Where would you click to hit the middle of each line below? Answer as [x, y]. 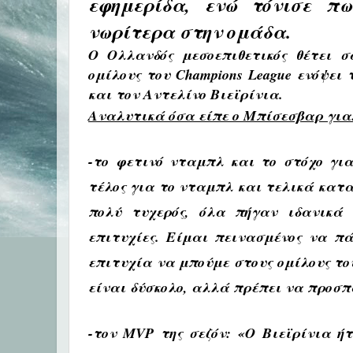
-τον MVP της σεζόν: [163, 333]
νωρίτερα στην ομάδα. [190, 32]
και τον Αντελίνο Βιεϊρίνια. [186, 94]
